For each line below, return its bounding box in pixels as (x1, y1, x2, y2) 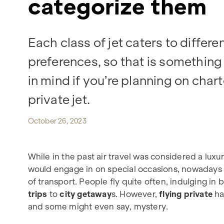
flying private (159, 188, 213, 199)
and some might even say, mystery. (27, 201, 168, 211)
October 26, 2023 (27, 116, 86, 125)
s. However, (111, 188, 159, 199)
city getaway (59, 188, 111, 199)
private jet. (27, 92, 90, 107)
